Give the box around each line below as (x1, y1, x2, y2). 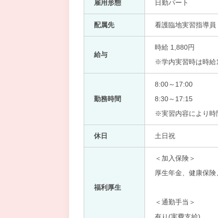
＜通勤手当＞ (155, 198, 196, 206)
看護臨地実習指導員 (155, 21, 216, 29)
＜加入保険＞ (155, 154, 196, 162)
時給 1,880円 (155, 43, 195, 51)
